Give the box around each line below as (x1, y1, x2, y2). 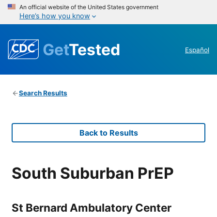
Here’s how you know (19, 12, 90, 20)
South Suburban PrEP (12, 163, 174, 183)
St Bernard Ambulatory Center (12, 201, 171, 214)
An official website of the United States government (19, 3, 158, 11)
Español (185, 46, 209, 54)
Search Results (18, 89, 67, 97)
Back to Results (79, 128, 138, 138)
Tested (69, 40, 120, 59)
